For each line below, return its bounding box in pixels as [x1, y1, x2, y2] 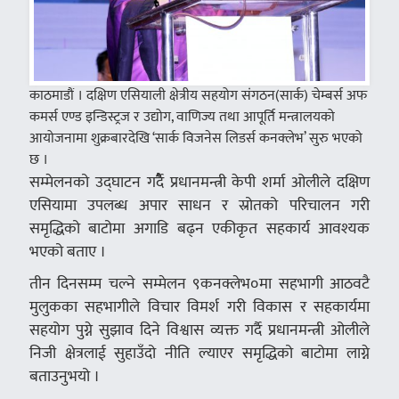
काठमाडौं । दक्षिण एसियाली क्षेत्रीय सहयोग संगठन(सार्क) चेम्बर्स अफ [28, 84, 367, 109]
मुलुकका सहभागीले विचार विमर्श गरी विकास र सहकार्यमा [28, 294, 370, 321]
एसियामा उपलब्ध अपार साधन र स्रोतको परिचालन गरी [28, 192, 370, 219]
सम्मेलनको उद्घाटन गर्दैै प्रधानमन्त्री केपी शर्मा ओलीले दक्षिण [28, 169, 370, 196]
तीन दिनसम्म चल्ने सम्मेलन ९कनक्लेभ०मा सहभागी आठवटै [28, 271, 370, 297]
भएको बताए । [28, 239, 106, 265]
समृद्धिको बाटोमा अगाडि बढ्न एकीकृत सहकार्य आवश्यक [28, 216, 370, 242]
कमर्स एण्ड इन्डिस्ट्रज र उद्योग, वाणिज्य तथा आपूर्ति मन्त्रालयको [28, 105, 335, 130]
